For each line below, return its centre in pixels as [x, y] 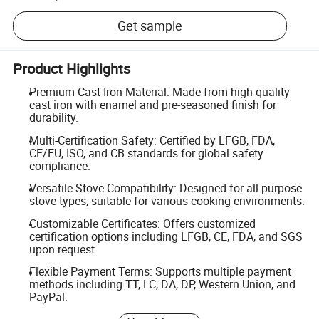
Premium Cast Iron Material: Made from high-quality [159, 92]
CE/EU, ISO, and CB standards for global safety [146, 153]
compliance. [59, 166]
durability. [53, 117]
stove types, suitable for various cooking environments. [167, 201]
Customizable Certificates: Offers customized [142, 223]
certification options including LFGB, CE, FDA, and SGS [166, 236]
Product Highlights [72, 68]
